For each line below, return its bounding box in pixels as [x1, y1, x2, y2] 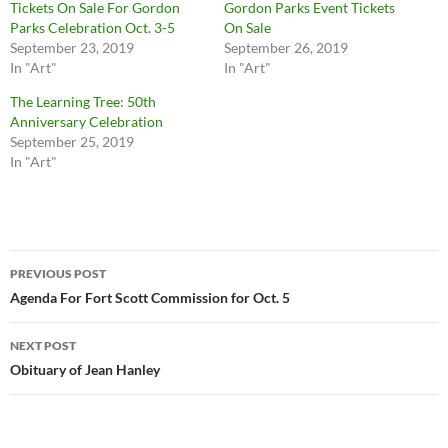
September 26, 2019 [224, 39, 348, 56]
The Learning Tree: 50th [10, 93, 156, 110]
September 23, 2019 [10, 39, 134, 56]
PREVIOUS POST [10, 266, 106, 281]
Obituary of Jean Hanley [10, 361, 160, 378]
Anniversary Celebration [10, 113, 163, 130]
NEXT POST [10, 338, 76, 353]
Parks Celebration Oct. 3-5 [10, 19, 175, 36]
